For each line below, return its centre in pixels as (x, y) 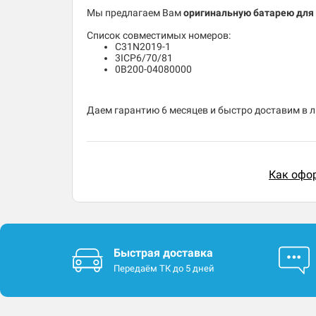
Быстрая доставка (163, 253)
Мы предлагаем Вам (135, 13)
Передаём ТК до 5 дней (164, 269)
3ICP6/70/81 (144, 58)
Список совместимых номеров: (160, 36)
